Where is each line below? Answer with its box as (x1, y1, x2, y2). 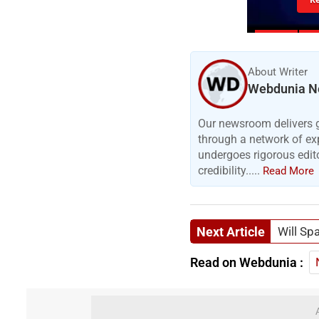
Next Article (197, 224, 265, 239)
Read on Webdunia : (190, 255, 303, 271)
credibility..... (198, 164, 263, 178)
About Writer (248, 66, 308, 79)
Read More (263, 164, 314, 178)
